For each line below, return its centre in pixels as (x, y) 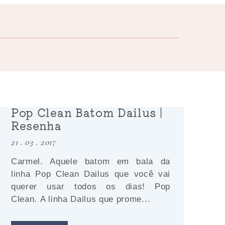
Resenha (36, 125)
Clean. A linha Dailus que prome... (81, 199)
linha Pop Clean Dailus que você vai (91, 174)
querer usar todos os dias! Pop (91, 187)
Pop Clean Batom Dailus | (87, 112)
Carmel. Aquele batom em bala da (91, 161)
